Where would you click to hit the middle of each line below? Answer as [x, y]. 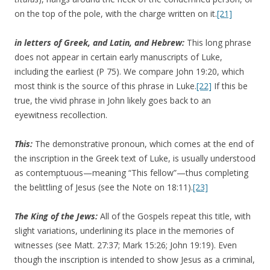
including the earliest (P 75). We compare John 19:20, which [129, 72]
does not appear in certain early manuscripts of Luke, [118, 57]
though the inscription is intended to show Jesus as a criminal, [135, 260]
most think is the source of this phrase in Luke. [105, 86]
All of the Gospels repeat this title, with [175, 216]
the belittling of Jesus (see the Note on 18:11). [104, 187]
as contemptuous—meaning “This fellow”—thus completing [131, 173]
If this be [230, 86]
